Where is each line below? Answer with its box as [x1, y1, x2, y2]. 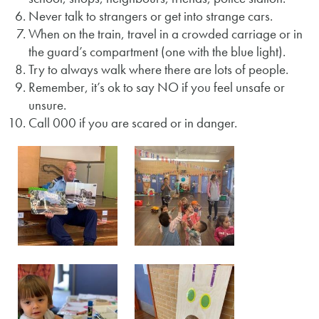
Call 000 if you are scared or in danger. [28, 114, 237, 132]
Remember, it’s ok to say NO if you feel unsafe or [28, 78, 285, 96]
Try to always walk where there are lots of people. [28, 61, 288, 78]
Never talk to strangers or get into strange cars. [28, 7, 273, 25]
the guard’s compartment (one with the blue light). [28, 43, 286, 61]
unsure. [28, 96, 66, 114]
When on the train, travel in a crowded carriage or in [28, 25, 303, 43]
